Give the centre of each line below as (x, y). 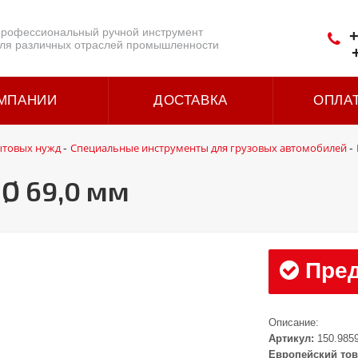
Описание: (294, 322)
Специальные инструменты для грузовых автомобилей (209, 148)
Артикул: (292, 338)
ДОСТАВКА (191, 100)
